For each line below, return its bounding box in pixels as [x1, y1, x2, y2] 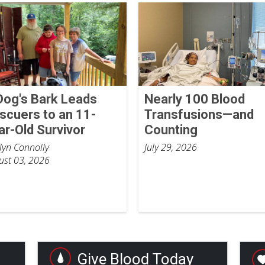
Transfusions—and [144, 107, 254, 122]
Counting [144, 122, 198, 138]
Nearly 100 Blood [144, 92, 245, 107]
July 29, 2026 [144, 141, 197, 154]
